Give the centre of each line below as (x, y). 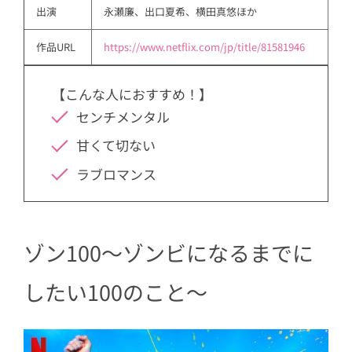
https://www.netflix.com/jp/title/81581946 (204, 46)
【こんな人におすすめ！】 (132, 93)
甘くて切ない (115, 145)
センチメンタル (123, 116)
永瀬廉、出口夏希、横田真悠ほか (180, 11)
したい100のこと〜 (115, 292)
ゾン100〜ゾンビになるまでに (169, 253)
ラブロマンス (116, 174)
